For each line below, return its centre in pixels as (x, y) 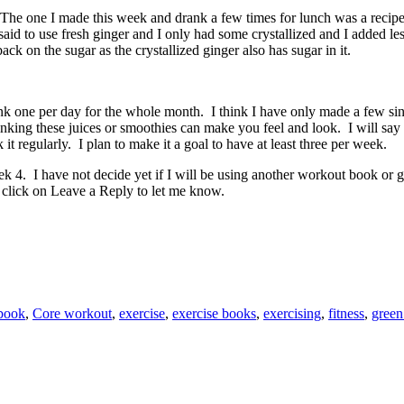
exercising (292, 314)
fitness (346, 314)
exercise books (214, 314)
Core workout (72, 314)
